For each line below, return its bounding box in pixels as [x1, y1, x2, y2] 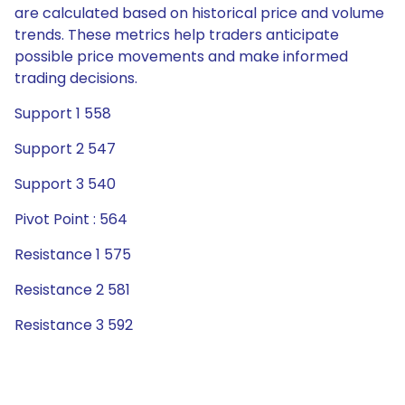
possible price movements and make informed [14, 46, 348, 67]
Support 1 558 [14, 103, 111, 124]
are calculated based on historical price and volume [14, 3, 384, 24]
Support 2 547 [14, 138, 116, 159]
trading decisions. [14, 68, 137, 89]
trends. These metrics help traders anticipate [14, 24, 339, 45]
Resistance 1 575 [14, 244, 131, 265]
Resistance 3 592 [14, 315, 133, 335]
